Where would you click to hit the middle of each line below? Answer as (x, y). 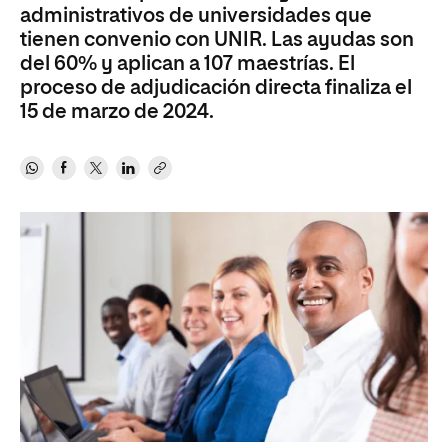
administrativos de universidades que (196, 16)
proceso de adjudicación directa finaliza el (216, 88)
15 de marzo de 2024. (117, 112)
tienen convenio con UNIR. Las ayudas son (217, 40)
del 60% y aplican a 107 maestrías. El (187, 64)
